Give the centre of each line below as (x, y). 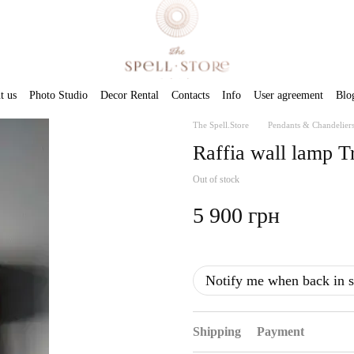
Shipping (217, 331)
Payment (281, 331)
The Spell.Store (221, 125)
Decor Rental (129, 95)
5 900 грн (236, 215)
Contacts (190, 95)
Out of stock (216, 179)
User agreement (288, 95)
